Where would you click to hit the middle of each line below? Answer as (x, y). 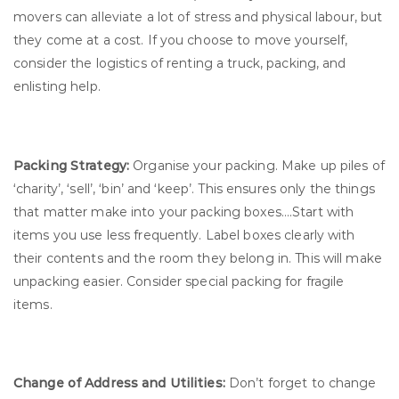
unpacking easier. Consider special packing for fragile (179, 281)
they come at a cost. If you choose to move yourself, (181, 41)
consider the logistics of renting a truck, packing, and (180, 64)
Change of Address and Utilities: (119, 383)
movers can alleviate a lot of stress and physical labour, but (198, 17)
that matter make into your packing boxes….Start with (184, 212)
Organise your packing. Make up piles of (257, 165)
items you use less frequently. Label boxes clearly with (184, 235)
